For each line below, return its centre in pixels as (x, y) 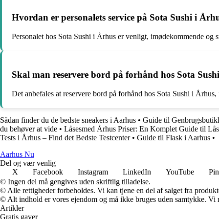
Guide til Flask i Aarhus (174, 137)
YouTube (180, 172)
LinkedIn (137, 172)
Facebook (48, 172)
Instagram (93, 172)
